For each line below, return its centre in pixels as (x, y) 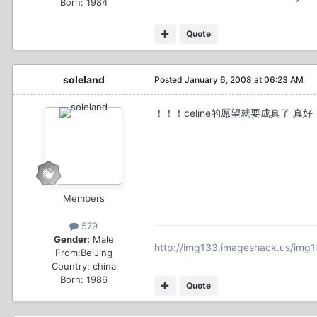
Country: (70, 266)
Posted (169, 79)
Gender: (71, 240)
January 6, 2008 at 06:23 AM (244, 79)
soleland (83, 79)
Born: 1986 (83, 280)
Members (83, 198)
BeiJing (96, 253)
